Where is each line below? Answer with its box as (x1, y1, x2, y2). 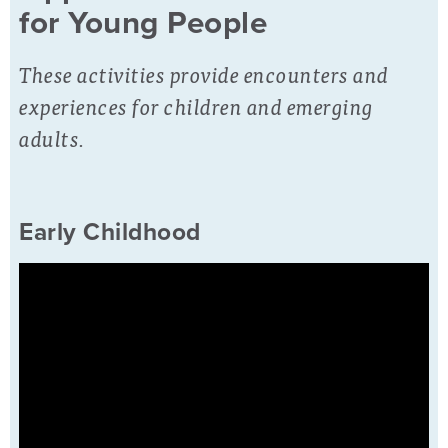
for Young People (19, 3, 267, 42)
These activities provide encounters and (19, 55, 389, 91)
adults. (19, 119, 89, 155)
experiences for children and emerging (19, 87, 374, 123)
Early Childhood (19, 218, 201, 248)
